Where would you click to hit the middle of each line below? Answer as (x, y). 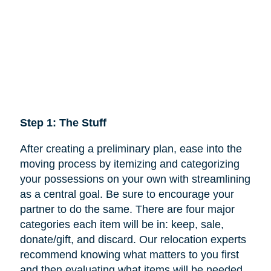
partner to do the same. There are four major (127, 209)
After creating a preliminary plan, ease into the (131, 149)
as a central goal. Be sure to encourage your (127, 194)
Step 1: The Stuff (63, 122)
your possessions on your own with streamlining (135, 179)
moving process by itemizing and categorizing (129, 164)
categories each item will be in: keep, (110, 224)
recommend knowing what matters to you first (129, 254)
